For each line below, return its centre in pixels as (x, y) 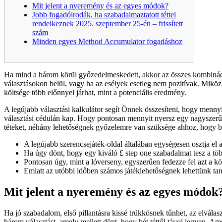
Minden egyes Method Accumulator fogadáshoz (107, 42)
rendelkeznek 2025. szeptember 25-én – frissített (108, 24)
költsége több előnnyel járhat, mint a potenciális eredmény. (95, 93)
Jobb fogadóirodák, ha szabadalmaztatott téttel (104, 15)
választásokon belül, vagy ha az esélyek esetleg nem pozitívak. (103, 84)
